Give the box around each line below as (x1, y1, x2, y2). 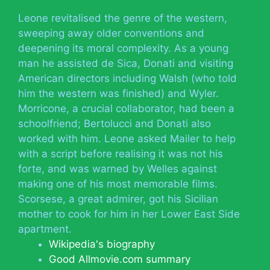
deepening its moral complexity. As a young (18, 42, 228, 54)
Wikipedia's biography (49, 237, 155, 250)
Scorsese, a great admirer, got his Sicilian (18, 192, 218, 205)
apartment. (18, 222, 72, 235)
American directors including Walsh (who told (18, 72, 237, 84)
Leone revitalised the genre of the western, (18, 11, 227, 24)
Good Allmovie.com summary (49, 253, 190, 265)
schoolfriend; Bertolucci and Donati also (18, 117, 211, 130)
